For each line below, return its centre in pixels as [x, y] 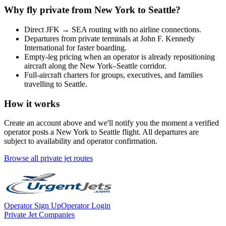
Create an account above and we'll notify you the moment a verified [111, 123]
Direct [35, 29]
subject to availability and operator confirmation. [81, 141]
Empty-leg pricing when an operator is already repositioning [120, 56]
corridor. [152, 66]
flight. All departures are [159, 132]
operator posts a [30, 132]
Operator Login [86, 206]
